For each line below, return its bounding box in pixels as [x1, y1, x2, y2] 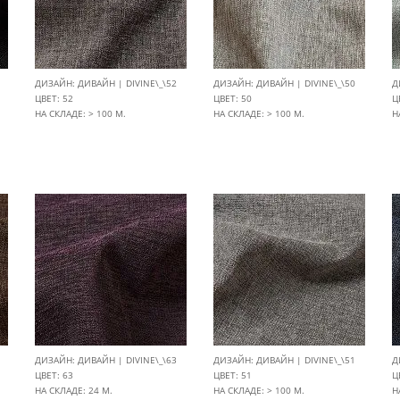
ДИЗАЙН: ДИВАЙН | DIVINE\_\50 [213, 77, 355, 89]
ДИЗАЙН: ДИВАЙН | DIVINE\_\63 [35, 354, 177, 366]
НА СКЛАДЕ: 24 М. [35, 384, 112, 396]
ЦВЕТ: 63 [35, 369, 73, 381]
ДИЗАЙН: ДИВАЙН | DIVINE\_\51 [213, 354, 355, 366]
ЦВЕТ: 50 [213, 92, 252, 104]
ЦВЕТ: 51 [213, 369, 252, 381]
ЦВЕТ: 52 [35, 92, 73, 104]
